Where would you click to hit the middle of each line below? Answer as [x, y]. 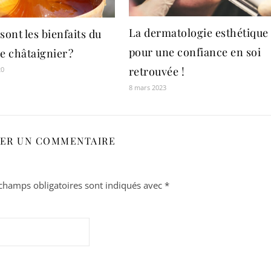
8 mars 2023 [147, 88]
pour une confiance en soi [195, 52]
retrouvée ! [157, 72]
